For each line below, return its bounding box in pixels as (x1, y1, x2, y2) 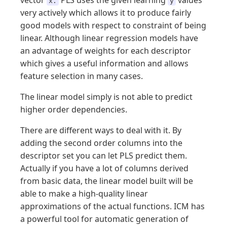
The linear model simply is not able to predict (20, 91, 193, 102)
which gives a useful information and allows (20, 58, 188, 69)
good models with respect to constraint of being (20, 20, 206, 31)
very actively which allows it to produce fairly (20, 7, 191, 18)
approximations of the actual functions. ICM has (20, 201, 205, 212)
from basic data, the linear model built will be (20, 175, 193, 186)
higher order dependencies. (20, 104, 127, 115)
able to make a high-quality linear (20, 188, 148, 199)
